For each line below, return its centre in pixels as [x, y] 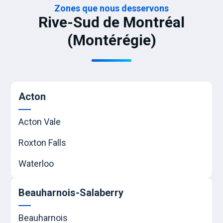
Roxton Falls [43, 143]
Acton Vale [40, 122]
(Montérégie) [111, 40]
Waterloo [36, 164]
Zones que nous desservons [111, 8]
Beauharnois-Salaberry [71, 193]
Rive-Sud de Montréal [111, 22]
